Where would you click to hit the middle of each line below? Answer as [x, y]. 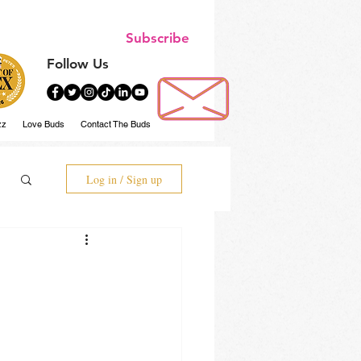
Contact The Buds [116, 124]
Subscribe [158, 38]
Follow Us [78, 64]
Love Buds [44, 124]
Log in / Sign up [124, 179]
